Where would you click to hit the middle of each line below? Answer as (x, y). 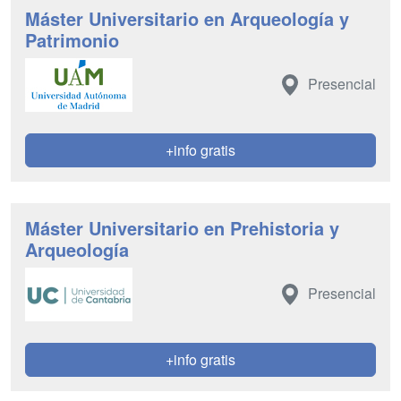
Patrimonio (72, 40)
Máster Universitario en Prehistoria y (182, 228)
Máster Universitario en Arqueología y (187, 18)
